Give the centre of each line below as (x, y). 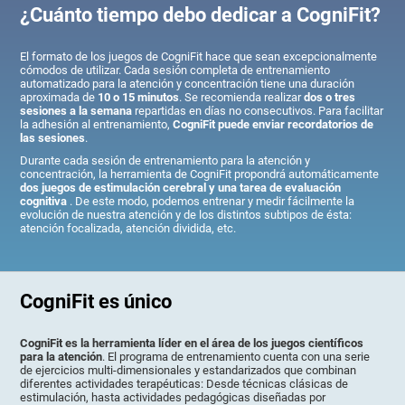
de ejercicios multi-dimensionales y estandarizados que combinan (188, 371)
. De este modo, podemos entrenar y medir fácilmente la (211, 201)
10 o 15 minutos (139, 97)
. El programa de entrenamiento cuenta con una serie (236, 357)
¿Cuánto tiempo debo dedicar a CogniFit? (201, 14)
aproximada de (59, 97)
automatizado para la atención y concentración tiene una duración (188, 83)
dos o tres (330, 97)
